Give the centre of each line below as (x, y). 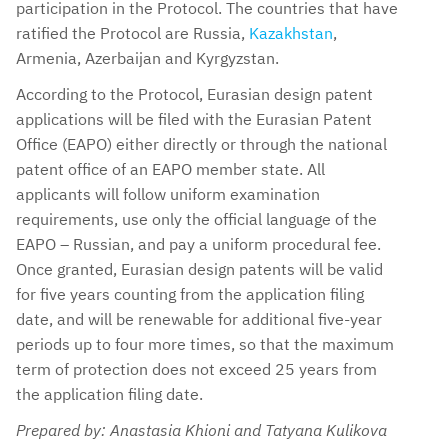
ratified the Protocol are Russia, (132, 32)
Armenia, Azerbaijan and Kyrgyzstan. (147, 57)
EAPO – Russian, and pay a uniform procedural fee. (198, 244)
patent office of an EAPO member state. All (170, 169)
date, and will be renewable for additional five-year (199, 319)
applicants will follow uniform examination (168, 194)
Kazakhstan (291, 32)
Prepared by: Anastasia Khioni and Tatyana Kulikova (201, 430)
